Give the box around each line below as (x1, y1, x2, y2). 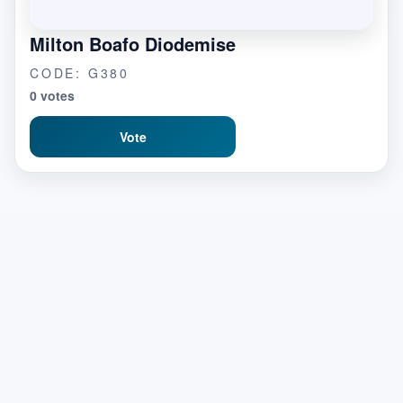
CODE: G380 (30, 64, 130, 82)
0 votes (30, 86, 75, 104)
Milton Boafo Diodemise (30, 31, 236, 57)
